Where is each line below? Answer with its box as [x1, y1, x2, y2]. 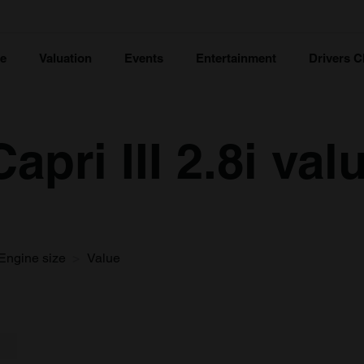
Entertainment [196, 51, 276, 65]
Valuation [39, 51, 92, 65]
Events [124, 51, 163, 65]
